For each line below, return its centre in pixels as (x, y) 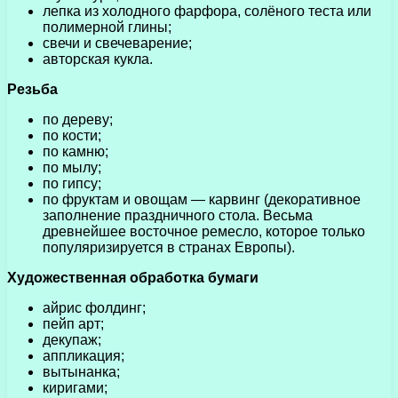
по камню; (76, 151)
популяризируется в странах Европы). (169, 247)
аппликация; (84, 355)
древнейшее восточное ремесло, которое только (204, 231)
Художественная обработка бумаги (133, 277)
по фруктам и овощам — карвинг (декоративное (202, 199)
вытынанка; (81, 371)
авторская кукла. (98, 59)
